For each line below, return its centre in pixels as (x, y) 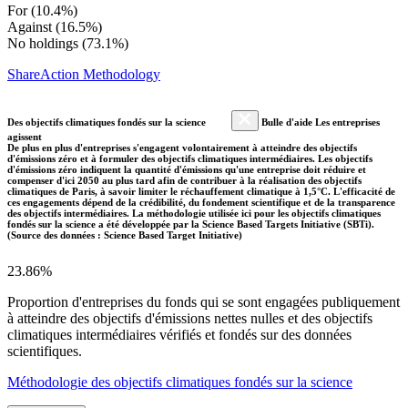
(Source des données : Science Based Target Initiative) (125, 235)
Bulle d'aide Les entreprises (319, 122)
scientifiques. (45, 351)
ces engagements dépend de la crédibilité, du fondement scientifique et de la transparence (201, 202)
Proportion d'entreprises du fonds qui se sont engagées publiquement (204, 301)
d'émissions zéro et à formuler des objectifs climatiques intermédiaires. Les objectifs (190, 158)
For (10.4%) (42, 10)
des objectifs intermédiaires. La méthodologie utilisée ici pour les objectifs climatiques (194, 213)
